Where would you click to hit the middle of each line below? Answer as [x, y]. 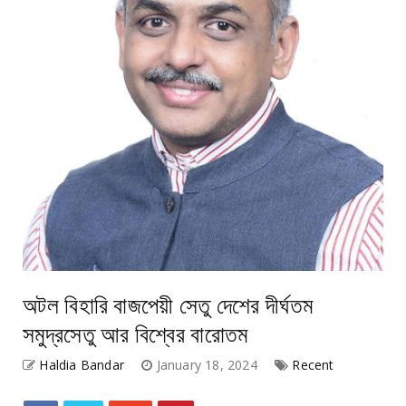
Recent [313, 364]
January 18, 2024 [209, 364]
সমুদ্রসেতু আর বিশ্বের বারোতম [135, 332]
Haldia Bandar [82, 364]
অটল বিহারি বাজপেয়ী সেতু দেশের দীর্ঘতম [168, 303]
